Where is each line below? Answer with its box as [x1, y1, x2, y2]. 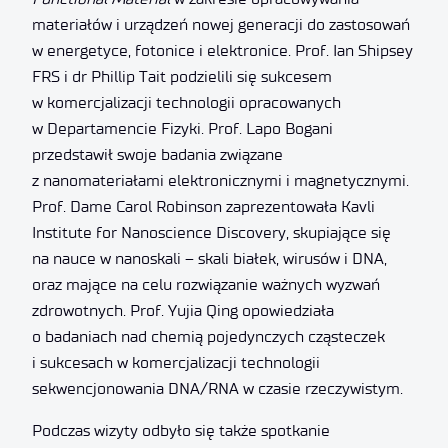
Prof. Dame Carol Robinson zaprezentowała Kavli [32, 196, 375, 216]
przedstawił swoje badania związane [32, 144, 283, 164]
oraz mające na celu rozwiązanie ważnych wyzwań [32, 274, 380, 294]
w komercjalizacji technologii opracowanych [32, 92, 341, 112]
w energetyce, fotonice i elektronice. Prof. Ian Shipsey [32, 40, 413, 60]
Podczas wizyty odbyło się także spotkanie [32, 420, 330, 440]
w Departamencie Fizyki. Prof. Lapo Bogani [32, 118, 333, 138]
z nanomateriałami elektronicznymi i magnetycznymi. [32, 170, 409, 190]
